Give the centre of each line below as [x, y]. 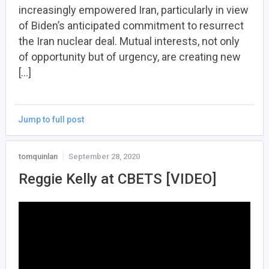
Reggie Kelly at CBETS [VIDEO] [117, 179]
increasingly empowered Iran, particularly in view [134, 10]
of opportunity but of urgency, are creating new [130, 56]
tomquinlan [38, 156]
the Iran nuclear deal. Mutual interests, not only [129, 41]
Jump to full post [51, 119]
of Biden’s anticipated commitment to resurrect [131, 25]
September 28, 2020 [104, 156]
